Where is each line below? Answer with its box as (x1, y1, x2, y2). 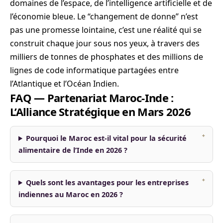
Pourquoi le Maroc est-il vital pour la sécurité (26, 133, 187, 143)
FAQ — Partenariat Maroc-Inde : (10, 90, 174, 105)
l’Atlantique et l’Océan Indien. (10, 78, 119, 89)
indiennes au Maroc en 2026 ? (18, 189, 123, 199)
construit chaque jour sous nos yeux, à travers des (10, 37, 200, 49)
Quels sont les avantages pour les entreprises (26, 177, 189, 187)
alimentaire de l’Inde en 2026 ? (18, 145, 127, 155)
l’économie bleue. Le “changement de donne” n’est (10, 10, 198, 22)
